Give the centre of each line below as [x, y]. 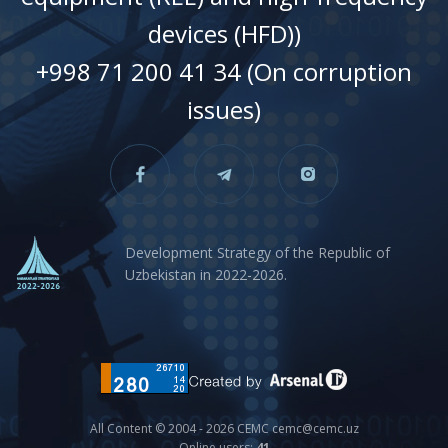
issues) [224, 110]
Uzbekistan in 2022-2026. [206, 274]
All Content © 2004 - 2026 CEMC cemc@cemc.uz [224, 429]
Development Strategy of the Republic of [257, 252]
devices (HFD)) [224, 34]
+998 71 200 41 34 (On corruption [224, 72]
